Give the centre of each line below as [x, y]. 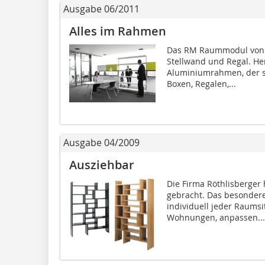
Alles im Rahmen [118, 31]
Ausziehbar [102, 165]
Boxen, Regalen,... [201, 84]
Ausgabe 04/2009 [101, 143]
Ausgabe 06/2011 [101, 9]
